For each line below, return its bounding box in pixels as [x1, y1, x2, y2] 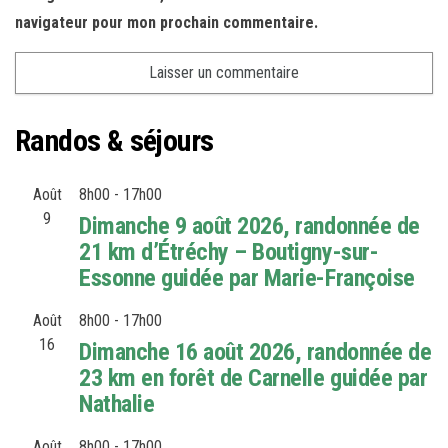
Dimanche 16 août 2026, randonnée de [79, 338, 432, 367]
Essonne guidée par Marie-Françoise [79, 264, 415, 293]
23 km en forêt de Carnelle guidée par [79, 364, 428, 393]
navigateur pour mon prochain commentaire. [15, 13, 318, 33]
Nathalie [79, 390, 155, 419]
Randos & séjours [15, 123, 214, 159]
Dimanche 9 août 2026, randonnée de [79, 212, 420, 241]
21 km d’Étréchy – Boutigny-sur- [79, 238, 379, 267]
